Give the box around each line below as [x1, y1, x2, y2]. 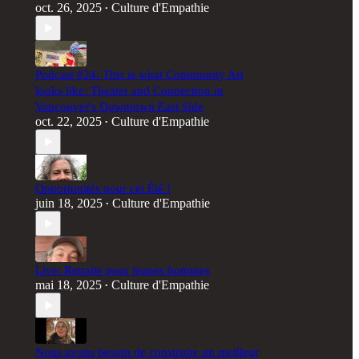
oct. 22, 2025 [35, 115, 102, 128]
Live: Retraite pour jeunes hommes [35, 264, 210, 276]
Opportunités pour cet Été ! [35, 182, 171, 195]
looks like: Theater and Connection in [35, 84, 224, 97]
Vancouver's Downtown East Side [35, 100, 204, 113]
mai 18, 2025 [35, 278, 102, 292]
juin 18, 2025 [35, 196, 103, 210]
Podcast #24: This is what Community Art [35, 68, 244, 81]
